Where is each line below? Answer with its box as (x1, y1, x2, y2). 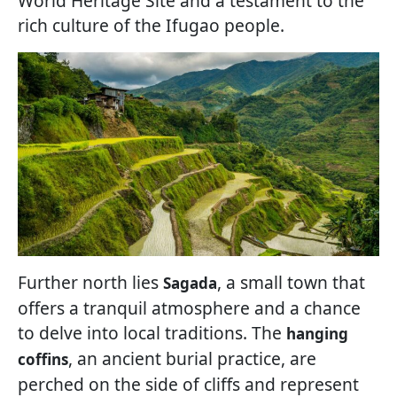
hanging (286, 323, 348, 344)
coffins (18, 348, 68, 370)
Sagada (163, 272, 217, 293)
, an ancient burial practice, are (68, 346, 316, 370)
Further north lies (18, 269, 163, 294)
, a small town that (217, 269, 365, 294)
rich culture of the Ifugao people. (18, 13, 284, 38)
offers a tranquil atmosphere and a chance (18, 295, 361, 320)
